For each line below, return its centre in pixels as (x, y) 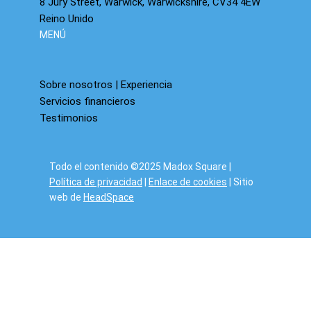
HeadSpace (108, 197)
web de (66, 197)
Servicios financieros (88, 102)
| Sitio (240, 182)
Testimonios (69, 118)
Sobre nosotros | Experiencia (106, 85)
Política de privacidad (95, 182)
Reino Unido (67, 18)
